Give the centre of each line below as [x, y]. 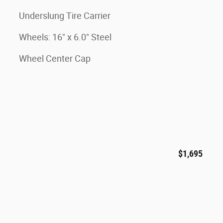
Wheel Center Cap [55, 58]
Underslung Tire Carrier [65, 16]
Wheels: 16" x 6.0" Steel [65, 37]
